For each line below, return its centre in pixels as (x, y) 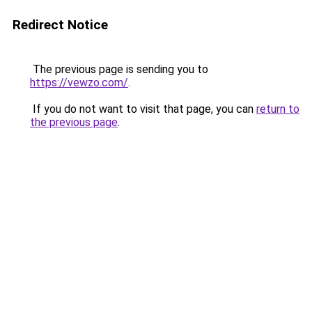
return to (278, 109)
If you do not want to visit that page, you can (143, 109)
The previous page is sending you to (119, 69)
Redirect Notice (60, 25)
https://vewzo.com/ (79, 83)
